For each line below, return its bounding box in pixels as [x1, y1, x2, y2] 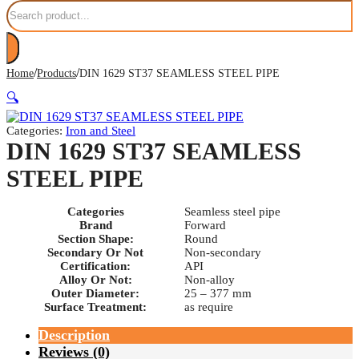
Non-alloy [184, 272, 235, 286]
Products [37, 67, 76, 79]
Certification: [60, 259, 131, 272]
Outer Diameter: [51, 286, 139, 300]
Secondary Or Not [47, 245, 143, 259]
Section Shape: [57, 232, 134, 245]
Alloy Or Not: [58, 272, 132, 286]
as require [184, 300, 233, 313]
